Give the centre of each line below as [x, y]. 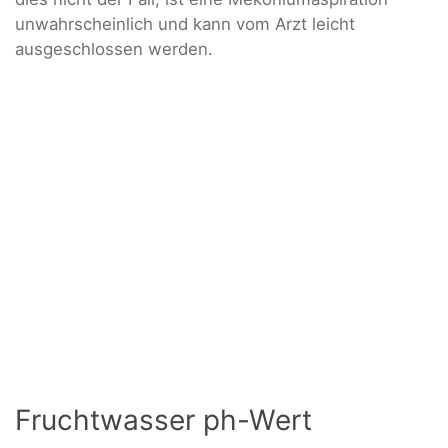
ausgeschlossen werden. [114, 49]
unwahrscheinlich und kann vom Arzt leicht [185, 24]
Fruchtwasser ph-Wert [163, 419]
